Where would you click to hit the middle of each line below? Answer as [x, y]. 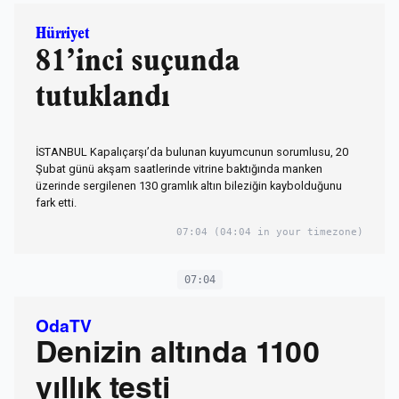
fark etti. [56, 202]
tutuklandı [103, 97]
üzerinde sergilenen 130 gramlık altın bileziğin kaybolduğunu [189, 185]
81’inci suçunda [138, 61]
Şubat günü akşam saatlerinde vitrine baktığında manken [179, 168]
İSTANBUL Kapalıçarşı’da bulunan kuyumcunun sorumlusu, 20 [192, 151]
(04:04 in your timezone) [285, 232]
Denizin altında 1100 [178, 355]
